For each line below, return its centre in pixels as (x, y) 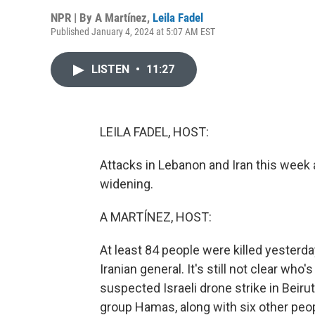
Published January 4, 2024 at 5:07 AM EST (133, 32)
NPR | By (73, 18)
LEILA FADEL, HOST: (154, 132)
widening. (127, 184)
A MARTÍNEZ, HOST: (156, 217)
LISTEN (112, 69)
